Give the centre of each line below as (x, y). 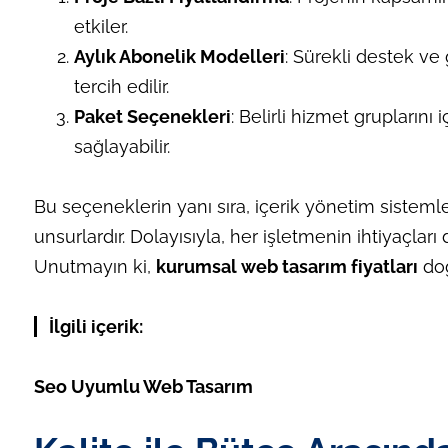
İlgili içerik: (95, 327)
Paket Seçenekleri (152, 117)
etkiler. (100, 27)
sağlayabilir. (121, 147)
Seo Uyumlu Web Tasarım (143, 387)
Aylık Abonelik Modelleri (179, 57)
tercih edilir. (121, 87)
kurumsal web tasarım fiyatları (286, 267)
